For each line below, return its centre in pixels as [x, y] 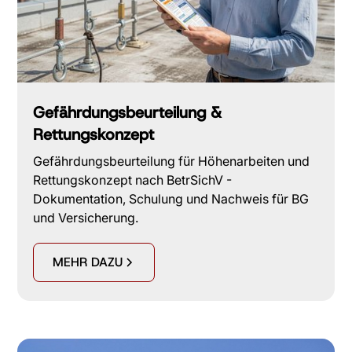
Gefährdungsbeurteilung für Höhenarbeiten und [172, 161]
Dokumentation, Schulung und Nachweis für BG [171, 199]
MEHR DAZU [88, 262]
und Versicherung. [86, 218]
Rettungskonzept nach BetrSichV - [133, 180]
